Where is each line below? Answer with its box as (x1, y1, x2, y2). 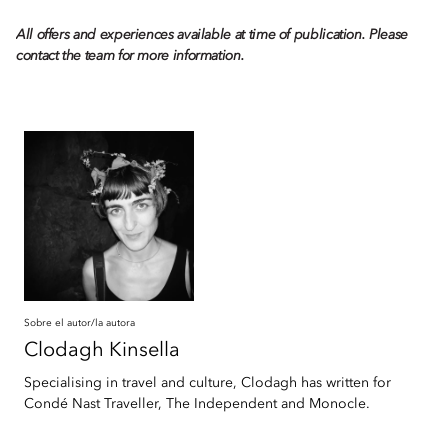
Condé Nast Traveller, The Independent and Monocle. (24, 397, 370, 411)
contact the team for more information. (16, 49, 245, 63)
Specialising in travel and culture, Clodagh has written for (24, 376, 391, 390)
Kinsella (109, 341, 180, 361)
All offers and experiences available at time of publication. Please (16, 28, 408, 42)
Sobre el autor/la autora (24, 318, 135, 328)
